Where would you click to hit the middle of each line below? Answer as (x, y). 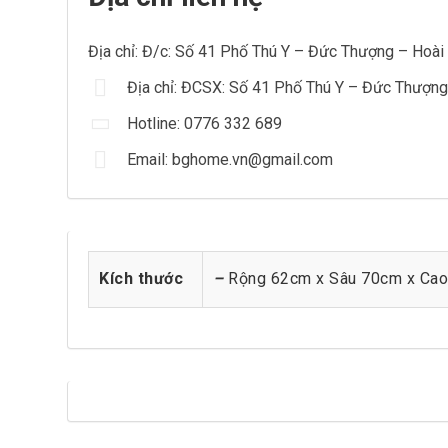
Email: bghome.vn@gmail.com (230, 159)
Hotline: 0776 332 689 (204, 123)
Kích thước (141, 278)
